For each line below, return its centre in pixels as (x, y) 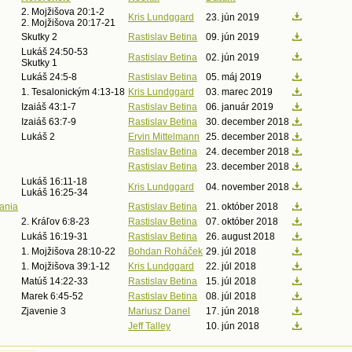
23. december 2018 (247, 167)
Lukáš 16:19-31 (55, 236)
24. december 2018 (247, 152)
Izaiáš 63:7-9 (49, 122)
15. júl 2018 (231, 281)
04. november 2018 (247, 187)
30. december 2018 (247, 122)
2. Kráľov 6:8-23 (55, 222)
